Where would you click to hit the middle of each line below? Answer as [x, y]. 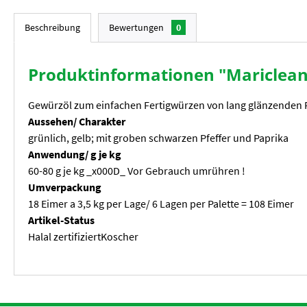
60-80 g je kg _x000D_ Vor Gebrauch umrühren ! [137, 171]
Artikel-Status [61, 220]
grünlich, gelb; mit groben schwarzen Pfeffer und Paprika [158, 138]
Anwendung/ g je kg [75, 155]
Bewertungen [137, 28]
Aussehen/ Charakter [77, 122]
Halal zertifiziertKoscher [83, 237]
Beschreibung [52, 28]
